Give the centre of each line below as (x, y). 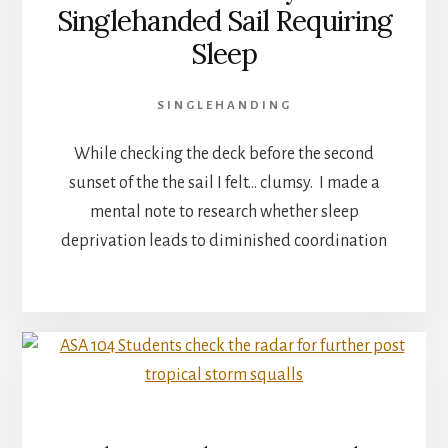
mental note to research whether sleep (224, 211)
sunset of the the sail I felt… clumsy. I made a (224, 182)
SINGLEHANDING (224, 105)
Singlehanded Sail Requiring (224, 20)
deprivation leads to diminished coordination (224, 240)
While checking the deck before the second (224, 153)
